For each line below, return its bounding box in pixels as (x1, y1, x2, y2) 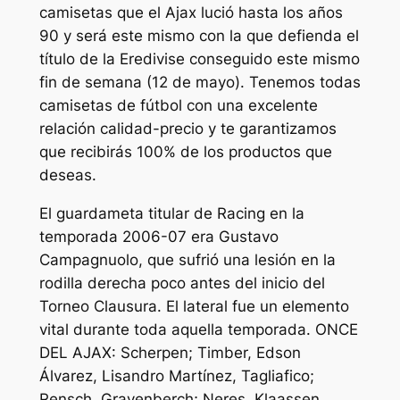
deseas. (38, 165, 96, 184)
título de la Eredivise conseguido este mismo (38, 49, 360, 68)
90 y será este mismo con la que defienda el (38, 26, 359, 45)
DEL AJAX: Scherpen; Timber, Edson (38, 343, 301, 362)
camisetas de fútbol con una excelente (38, 96, 318, 114)
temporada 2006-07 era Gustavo (38, 227, 279, 246)
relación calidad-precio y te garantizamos (38, 119, 337, 137)
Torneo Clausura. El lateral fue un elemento (38, 296, 349, 315)
